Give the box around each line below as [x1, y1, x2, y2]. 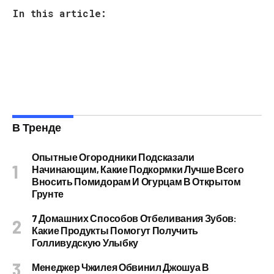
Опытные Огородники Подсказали [32, 151, 194, 163]
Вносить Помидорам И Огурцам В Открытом [32, 176, 241, 188]
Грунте [32, 188, 64, 200]
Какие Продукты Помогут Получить [32, 224, 199, 237]
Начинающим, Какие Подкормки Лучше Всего [32, 163, 244, 176]
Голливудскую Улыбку [32, 237, 138, 249]
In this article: [12, 7, 106, 20]
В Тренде [12, 120, 61, 135]
